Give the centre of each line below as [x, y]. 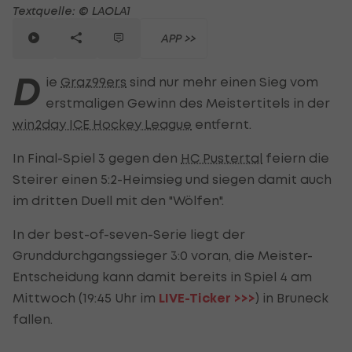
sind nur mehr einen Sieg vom [222, 81]
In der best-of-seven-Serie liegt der [129, 234]
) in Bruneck [292, 297]
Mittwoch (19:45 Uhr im [86, 297]
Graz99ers [93, 81]
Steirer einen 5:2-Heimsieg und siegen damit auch [172, 179]
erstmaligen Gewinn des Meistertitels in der [188, 103]
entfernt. [222, 124]
